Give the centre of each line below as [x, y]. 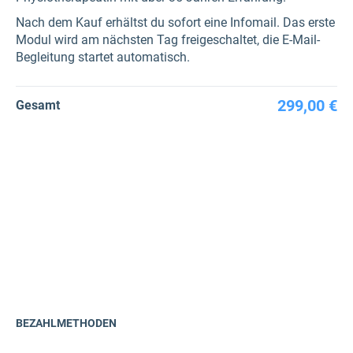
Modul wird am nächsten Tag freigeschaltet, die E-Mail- [168, 40]
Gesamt [38, 105]
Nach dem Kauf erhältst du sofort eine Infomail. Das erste [175, 22]
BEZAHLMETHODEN [66, 323]
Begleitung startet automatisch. [103, 57]
